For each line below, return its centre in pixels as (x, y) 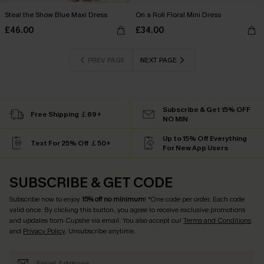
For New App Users (195, 148)
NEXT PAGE (158, 60)
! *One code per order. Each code (194, 199)
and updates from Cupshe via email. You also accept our (96, 220)
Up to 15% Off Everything (205, 138)
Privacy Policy (44, 231)
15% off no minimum (113, 199)
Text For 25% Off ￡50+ (71, 143)
